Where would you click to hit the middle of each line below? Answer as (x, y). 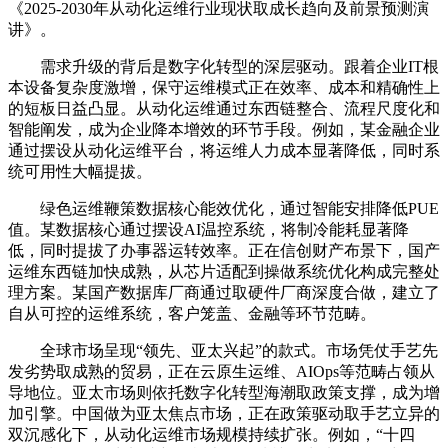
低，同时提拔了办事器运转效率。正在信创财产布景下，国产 (224, 250)
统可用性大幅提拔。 (80, 171)
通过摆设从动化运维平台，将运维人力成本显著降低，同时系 (224, 150)
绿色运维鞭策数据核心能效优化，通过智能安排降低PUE (223, 208)
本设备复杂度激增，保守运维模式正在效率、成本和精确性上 (224, 87)
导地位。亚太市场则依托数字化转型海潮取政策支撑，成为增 (224, 392)
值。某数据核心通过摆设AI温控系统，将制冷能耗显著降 (208, 229)
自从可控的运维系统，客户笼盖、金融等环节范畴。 (192, 313)
